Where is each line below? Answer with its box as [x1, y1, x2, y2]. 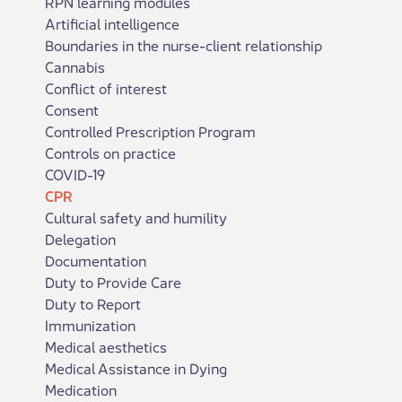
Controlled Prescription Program [45, 119, 256, 142]
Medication [45, 378, 117, 400]
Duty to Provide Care [45, 270, 181, 293]
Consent [45, 98, 99, 120]
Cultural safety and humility [45, 205, 227, 228]
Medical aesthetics [45, 335, 167, 357]
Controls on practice [45, 141, 176, 163]
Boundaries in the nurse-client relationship [45, 33, 322, 56]
